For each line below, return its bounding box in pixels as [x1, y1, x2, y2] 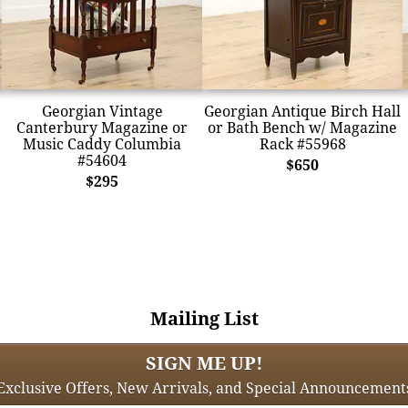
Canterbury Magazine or [16, 117, 188, 138]
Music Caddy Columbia [23, 133, 181, 154]
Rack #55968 [259, 133, 346, 154]
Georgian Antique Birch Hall [204, 100, 401, 121]
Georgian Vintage [41, 100, 163, 121]
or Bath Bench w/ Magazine [208, 117, 397, 138]
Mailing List [149, 305, 259, 331]
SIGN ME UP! [145, 350, 263, 375]
